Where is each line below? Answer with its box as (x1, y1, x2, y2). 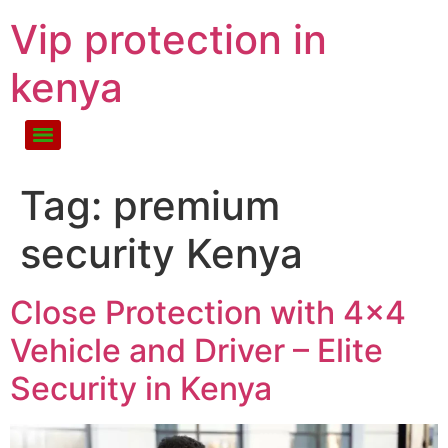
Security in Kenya (10, 369, 272, 408)
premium (113, 181, 280, 230)
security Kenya (20, 229, 303, 278)
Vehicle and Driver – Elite (10, 331, 383, 370)
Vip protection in (10, 15, 327, 64)
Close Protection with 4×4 (10, 293, 406, 332)
